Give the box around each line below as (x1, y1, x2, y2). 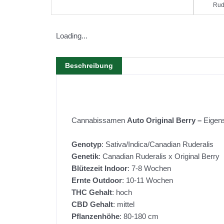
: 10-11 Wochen (122, 176, 173, 185)
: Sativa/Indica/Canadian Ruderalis (101, 140, 213, 149)
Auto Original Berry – (127, 116, 201, 125)
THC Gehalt (71, 188, 112, 197)
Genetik (71, 152, 98, 161)
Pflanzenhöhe (71, 212, 119, 221)
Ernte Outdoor (71, 176, 122, 185)
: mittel (113, 200, 134, 209)
